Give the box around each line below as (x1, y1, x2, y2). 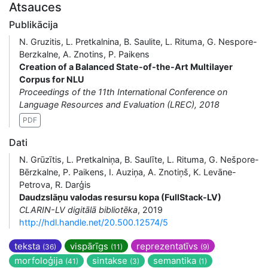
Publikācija (9, 19, 58, 31)
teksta (14, 240, 42, 252)
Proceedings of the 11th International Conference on (19, 87, 227, 97)
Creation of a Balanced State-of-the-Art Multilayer (19, 62, 233, 72)
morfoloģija (14, 255, 65, 267)
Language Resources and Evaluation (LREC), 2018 (19, 99, 220, 109)
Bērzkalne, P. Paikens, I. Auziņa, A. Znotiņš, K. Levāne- (19, 166, 236, 177)
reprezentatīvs (136, 240, 200, 252)
